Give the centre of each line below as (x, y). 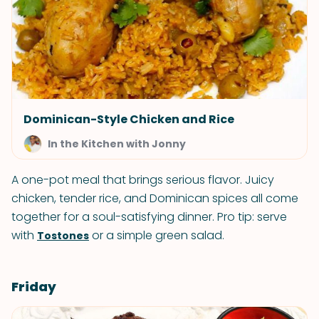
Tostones (63, 236)
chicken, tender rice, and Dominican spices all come (155, 198)
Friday (34, 287)
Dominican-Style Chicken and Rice (129, 119)
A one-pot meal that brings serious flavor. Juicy (143, 180)
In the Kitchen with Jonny (117, 144)
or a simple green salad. (157, 235)
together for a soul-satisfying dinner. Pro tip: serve (149, 217)
